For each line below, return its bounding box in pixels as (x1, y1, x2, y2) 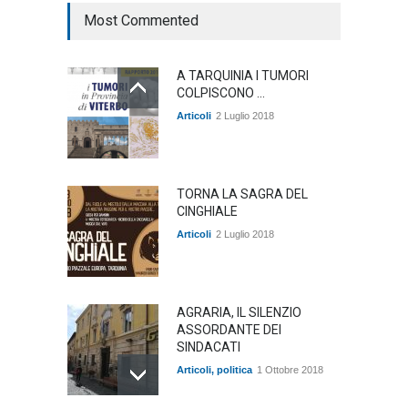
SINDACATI (177, 340, 240, 355)
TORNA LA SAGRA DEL (177, 187, 308, 202)
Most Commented (84, 12, 199, 30)
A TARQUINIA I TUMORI (177, 68, 309, 84)
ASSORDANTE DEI (177, 322, 281, 338)
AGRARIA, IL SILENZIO (177, 305, 301, 321)
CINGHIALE (177, 204, 238, 219)
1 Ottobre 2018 (257, 364, 323, 376)
